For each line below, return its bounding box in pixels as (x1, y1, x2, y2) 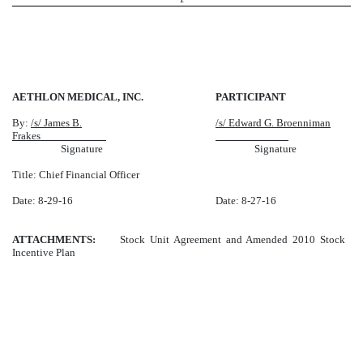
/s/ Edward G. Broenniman (216, 117, 331, 130)
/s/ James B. (31, 117, 82, 130)
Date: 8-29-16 (12, 194, 73, 207)
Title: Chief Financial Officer (12, 169, 139, 181)
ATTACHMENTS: (12, 233, 100, 246)
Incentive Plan (12, 246, 75, 259)
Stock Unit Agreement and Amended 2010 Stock (100, 233, 346, 246)
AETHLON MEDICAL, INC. (12, 91, 143, 104)
